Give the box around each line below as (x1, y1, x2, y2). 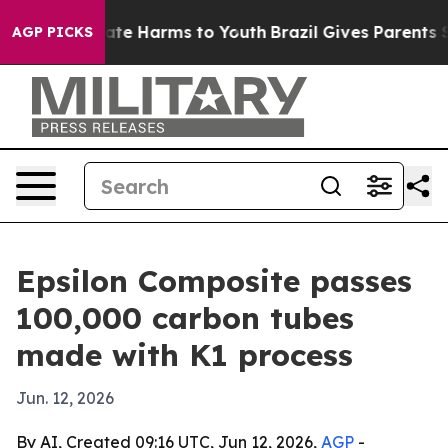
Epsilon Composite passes (16, 262, 412, 300)
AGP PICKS (12, 23, 93, 41)
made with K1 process (16, 336, 353, 374)
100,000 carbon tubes (16, 299, 354, 337)
